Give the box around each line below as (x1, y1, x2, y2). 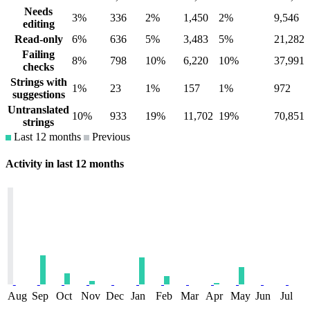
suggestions (12, 89, 65, 101)
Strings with (10, 76, 67, 89)
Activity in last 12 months (6, 158, 124, 170)
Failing (22, 48, 55, 61)
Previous (89, 131, 130, 143)
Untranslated (8, 104, 69, 116)
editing (22, 18, 55, 30)
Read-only (14, 33, 63, 46)
